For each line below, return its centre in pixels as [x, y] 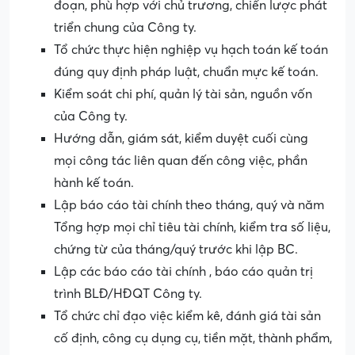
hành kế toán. [94, 183]
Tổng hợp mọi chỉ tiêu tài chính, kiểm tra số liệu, [192, 228]
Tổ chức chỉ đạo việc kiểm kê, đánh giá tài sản [187, 317]
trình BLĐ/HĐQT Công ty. [128, 294]
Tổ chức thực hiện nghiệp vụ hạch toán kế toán [191, 50]
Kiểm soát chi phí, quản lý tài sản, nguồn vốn [183, 95]
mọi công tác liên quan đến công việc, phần [181, 161]
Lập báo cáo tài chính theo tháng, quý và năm [189, 206]
